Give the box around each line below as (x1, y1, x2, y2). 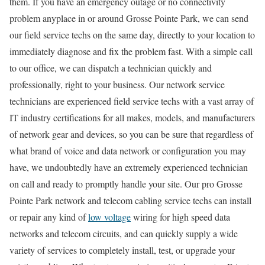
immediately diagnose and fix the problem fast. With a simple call (9, 44, 253, 57)
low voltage (88, 210, 131, 223)
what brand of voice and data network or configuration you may (9, 144, 246, 157)
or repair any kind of (9, 210, 88, 223)
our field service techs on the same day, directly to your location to (9, 28, 255, 41)
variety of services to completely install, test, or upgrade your (9, 243, 235, 256)
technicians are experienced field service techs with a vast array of (9, 94, 254, 107)
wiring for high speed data (131, 210, 230, 223)
